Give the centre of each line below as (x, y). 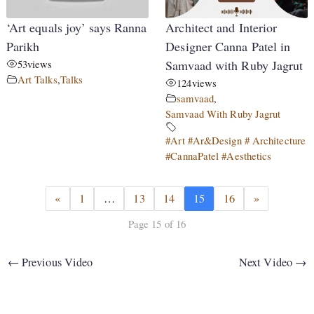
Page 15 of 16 (157, 223)
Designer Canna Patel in (228, 47)
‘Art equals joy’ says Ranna (76, 28)
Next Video (267, 262)
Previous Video (56, 262)
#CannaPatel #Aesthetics (219, 156)
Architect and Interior (221, 28)
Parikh (23, 47)
